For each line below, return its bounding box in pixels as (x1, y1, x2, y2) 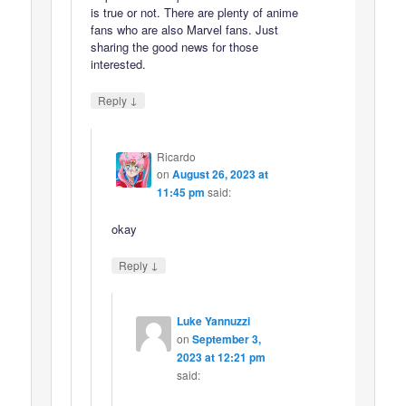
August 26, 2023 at (171, 165, 268, 182)
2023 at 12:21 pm (176, 349, 266, 366)
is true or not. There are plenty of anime (91, 4, 299, 22)
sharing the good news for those (91, 38, 259, 56)
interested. (91, 55, 147, 73)
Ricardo (156, 148, 196, 164)
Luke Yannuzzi (176, 313, 250, 330)
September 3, (191, 331, 261, 348)
